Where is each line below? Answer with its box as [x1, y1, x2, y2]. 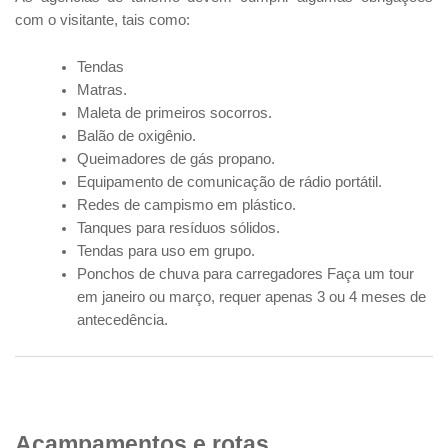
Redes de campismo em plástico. [77, 197, 297, 214]
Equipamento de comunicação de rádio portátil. [77, 174, 383, 191]
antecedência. [77, 312, 169, 329]
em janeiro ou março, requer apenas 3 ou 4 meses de [77, 289, 427, 306]
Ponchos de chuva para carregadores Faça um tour [77, 266, 415, 283]
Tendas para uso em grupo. [77, 243, 256, 260]
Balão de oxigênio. [77, 128, 197, 145]
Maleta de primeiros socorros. [77, 105, 273, 122]
